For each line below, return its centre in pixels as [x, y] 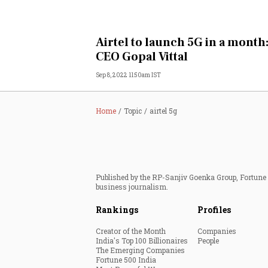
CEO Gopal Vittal [142, 57]
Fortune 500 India [126, 260]
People [208, 240]
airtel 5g [163, 111]
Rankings [117, 210]
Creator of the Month [131, 231]
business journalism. [132, 187]
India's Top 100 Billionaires [142, 240]
